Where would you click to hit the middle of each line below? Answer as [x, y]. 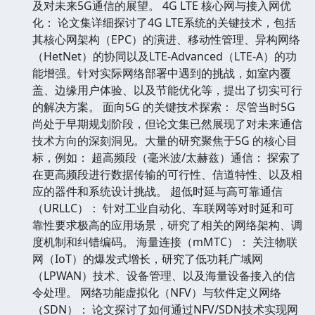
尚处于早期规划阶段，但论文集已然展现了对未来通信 [167, 123]
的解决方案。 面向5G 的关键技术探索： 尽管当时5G [164, 107]
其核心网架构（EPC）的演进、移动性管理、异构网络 [166, 39]
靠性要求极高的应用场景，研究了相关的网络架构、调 [167, 225]
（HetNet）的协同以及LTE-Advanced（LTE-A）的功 [165, 56]
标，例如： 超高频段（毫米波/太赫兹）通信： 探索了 [167, 157]
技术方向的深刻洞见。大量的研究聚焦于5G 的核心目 [165, 140]
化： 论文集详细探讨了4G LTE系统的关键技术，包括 [164, 22]
